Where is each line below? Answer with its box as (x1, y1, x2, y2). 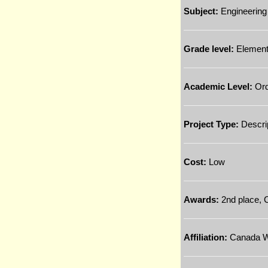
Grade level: (184, 44, 234, 54)
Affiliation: (184, 232, 227, 242)
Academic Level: (184, 81, 252, 92)
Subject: (184, 6, 218, 16)
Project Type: (184, 119, 239, 129)
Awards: (184, 194, 219, 205)
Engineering (218, 6, 267, 16)
